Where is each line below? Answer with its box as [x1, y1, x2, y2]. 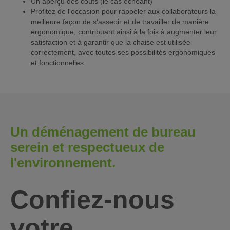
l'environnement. [10, 155, 116, 171]
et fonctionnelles [31, 59, 84, 67]
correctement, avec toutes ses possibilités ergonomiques [31, 48, 215, 57]
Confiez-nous [10, 185, 175, 215]
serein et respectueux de [10, 140, 164, 156]
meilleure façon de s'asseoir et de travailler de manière [31, 17, 209, 26]
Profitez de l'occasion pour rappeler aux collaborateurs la [31, 7, 216, 16]
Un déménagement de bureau [10, 124, 196, 140]
